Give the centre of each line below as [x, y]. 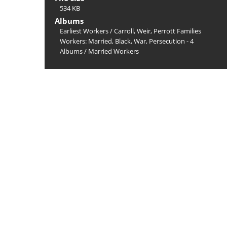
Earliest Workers [84, 31]
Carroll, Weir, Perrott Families [158, 31]
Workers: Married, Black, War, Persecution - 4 [127, 41]
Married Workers [113, 51]
